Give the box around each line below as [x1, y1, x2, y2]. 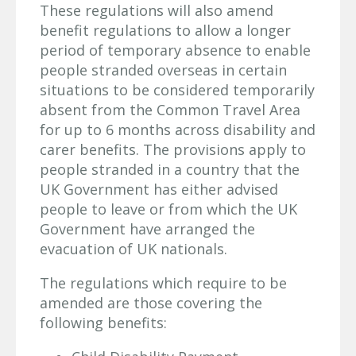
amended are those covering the [40, 293, 262, 313]
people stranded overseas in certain [40, 60, 287, 80]
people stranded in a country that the [40, 160, 300, 180]
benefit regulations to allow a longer [40, 21, 291, 41]
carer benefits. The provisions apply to [40, 140, 306, 160]
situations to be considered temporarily [40, 80, 315, 100]
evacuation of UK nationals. [40, 239, 227, 259]
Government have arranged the [40, 219, 255, 239]
